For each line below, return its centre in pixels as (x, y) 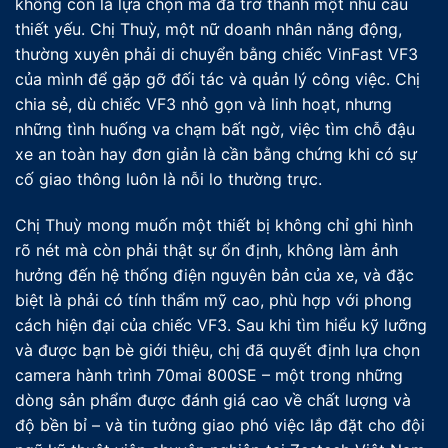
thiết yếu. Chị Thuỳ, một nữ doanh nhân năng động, (208, 29)
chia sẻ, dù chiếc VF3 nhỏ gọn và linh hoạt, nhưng (203, 104)
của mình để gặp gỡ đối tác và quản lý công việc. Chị (217, 79)
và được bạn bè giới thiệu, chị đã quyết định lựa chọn (217, 349)
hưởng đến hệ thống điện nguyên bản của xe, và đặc (214, 274)
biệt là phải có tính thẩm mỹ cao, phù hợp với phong (213, 299)
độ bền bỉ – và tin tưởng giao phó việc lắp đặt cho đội (220, 424)
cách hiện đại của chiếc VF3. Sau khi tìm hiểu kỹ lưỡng (221, 324)
